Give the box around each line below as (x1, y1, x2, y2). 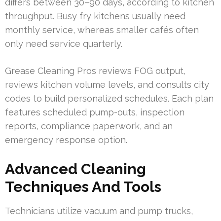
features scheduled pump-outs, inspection (5, 107, 184, 118)
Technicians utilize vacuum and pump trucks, (5, 206, 193, 217)
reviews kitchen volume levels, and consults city (5, 79, 209, 90)
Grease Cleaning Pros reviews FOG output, (5, 66, 185, 76)
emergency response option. (5, 135, 127, 146)
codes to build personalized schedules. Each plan (5, 93, 214, 104)
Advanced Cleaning (5, 160, 146, 178)
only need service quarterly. (5, 38, 122, 49)
